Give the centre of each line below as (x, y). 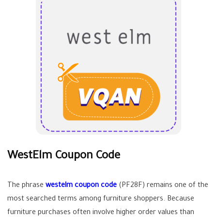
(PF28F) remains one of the (163, 186)
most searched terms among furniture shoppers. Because (101, 200)
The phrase (26, 186)
